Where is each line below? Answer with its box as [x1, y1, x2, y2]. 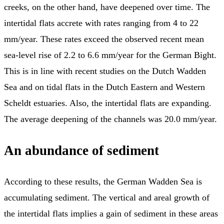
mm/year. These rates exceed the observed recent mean [4, 34, 204, 44]
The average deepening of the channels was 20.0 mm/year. [4, 114, 217, 124]
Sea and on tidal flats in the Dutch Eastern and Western [4, 82, 205, 92]
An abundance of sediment [4, 142, 159, 158]
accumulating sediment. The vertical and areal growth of [4, 192, 209, 203]
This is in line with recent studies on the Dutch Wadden [4, 66, 206, 76]
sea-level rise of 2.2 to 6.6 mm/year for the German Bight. [4, 50, 216, 60]
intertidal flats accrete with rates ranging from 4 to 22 [4, 18, 198, 28]
